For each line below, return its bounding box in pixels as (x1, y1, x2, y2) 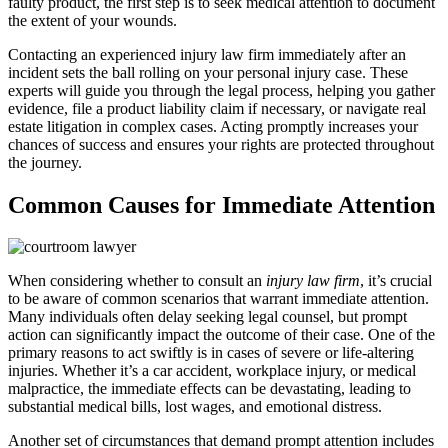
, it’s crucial (360, 272, 432, 290)
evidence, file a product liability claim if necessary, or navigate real (8, 99, 426, 117)
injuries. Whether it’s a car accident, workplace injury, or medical (8, 362, 416, 380)
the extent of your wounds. (8, 11, 177, 29)
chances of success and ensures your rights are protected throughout (8, 135, 434, 153)
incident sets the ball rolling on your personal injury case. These (8, 63, 408, 81)
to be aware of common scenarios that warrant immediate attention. (8, 290, 429, 308)
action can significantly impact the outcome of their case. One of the (8, 326, 435, 344)
